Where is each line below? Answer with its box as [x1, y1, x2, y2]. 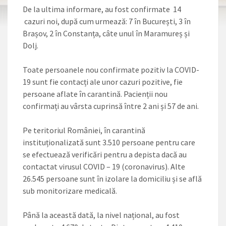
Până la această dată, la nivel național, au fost [23, 210, 180, 220]
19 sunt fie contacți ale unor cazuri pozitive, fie [23, 77, 183, 87]
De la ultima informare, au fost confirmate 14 [23, 4, 181, 14]
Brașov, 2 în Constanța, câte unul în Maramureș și [23, 28, 190, 38]
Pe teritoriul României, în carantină [23, 125, 145, 135]
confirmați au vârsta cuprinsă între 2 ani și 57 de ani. [23, 101, 199, 111]
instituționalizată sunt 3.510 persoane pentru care [23, 137, 195, 147]
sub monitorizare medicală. [23, 186, 117, 196]
